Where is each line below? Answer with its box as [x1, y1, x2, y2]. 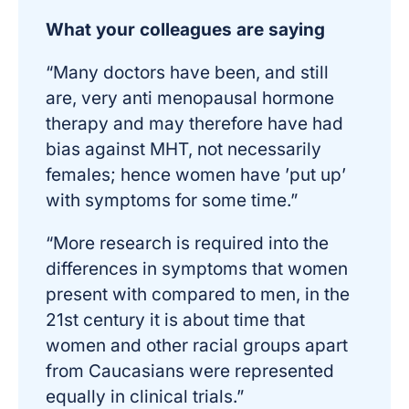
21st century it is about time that [46, 309, 305, 330]
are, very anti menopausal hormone [46, 88, 334, 109]
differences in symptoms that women [46, 258, 348, 279]
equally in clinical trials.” [46, 386, 244, 407]
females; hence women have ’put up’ [46, 164, 346, 185]
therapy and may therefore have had [46, 113, 343, 134]
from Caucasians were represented [46, 361, 334, 382]
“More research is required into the [46, 233, 329, 254]
